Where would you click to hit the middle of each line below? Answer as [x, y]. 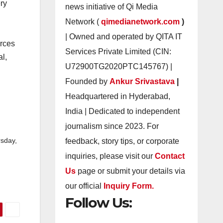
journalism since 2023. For [112, 126]
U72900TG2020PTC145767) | [118, 66]
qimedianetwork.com [141, 22]
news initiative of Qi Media [111, 7]
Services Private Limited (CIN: [118, 52]
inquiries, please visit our [110, 156]
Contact [169, 156]
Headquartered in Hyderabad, [117, 96]
